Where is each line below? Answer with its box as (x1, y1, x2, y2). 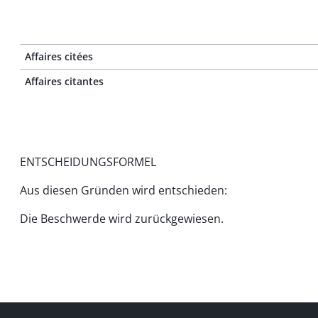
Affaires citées (25, 50, 93, 63)
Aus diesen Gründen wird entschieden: (20, 182, 227, 198)
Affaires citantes (25, 75, 104, 88)
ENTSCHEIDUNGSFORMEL (20, 154, 156, 170)
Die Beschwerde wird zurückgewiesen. (20, 211, 224, 226)
